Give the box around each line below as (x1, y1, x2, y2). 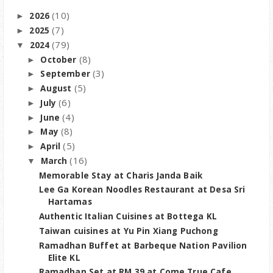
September (40, 68, 90, 80)
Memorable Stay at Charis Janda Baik (38, 169, 203, 181)
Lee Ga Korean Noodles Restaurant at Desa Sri (38, 184, 246, 196)
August (40, 83, 72, 94)
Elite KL (48, 252, 80, 263)
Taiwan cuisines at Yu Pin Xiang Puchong (38, 225, 218, 236)
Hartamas (48, 196, 92, 208)
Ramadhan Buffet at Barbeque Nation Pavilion (38, 239, 247, 251)
